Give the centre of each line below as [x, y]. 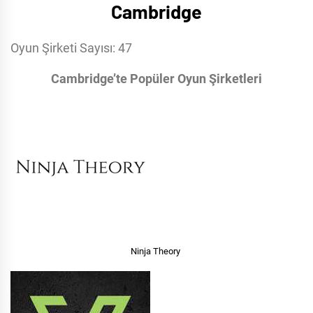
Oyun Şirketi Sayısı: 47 [71, 48]
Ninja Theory [156, 251]
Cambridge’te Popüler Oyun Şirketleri [156, 79]
